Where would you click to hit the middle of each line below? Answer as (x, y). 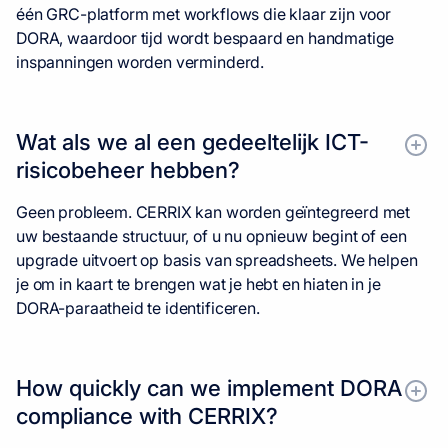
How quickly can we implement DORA (209, 387)
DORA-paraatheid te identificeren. (138, 307)
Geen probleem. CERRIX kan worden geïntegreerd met (213, 211)
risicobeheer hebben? (128, 169)
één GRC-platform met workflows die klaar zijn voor (203, 13)
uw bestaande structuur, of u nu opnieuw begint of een (211, 235)
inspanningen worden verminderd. (140, 61)
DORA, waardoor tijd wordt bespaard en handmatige (205, 37)
